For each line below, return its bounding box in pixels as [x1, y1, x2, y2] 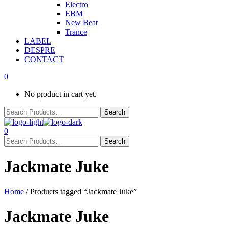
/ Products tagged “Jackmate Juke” [24, 187, 137, 196]
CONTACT [24, 55, 64, 64]
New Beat [65, 18, 98, 27]
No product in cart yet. [24, 90, 97, 98]
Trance [65, 27, 87, 36]
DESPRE [24, 46, 55, 54]
